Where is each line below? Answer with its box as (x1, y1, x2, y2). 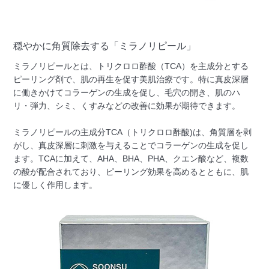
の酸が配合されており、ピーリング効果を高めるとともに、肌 (13, 166, 249, 177)
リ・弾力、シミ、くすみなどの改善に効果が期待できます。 (13, 100, 241, 110)
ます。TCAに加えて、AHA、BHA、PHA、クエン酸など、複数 (13, 153, 249, 163)
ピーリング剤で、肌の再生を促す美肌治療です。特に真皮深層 (13, 74, 249, 84)
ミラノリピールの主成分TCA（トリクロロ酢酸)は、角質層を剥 (13, 127, 252, 137)
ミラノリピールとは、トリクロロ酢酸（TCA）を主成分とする (13, 61, 249, 71)
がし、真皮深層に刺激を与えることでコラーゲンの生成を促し (13, 140, 249, 150)
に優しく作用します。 (13, 180, 98, 190)
